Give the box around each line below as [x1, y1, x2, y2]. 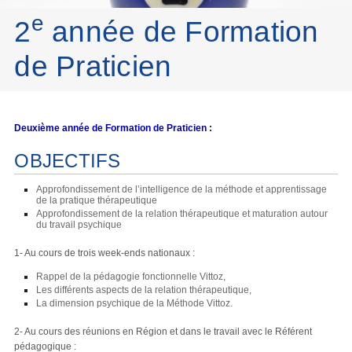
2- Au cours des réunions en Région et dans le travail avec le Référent [14, 325, 313, 337]
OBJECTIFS [14, 149, 121, 171]
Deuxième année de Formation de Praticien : [14, 123, 213, 134]
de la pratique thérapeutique [36, 195, 158, 207]
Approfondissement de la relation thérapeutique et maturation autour [36, 208, 328, 220]
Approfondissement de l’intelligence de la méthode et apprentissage [36, 184, 328, 196]
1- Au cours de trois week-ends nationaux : [14, 247, 196, 259]
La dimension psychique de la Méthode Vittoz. [36, 297, 233, 309]
